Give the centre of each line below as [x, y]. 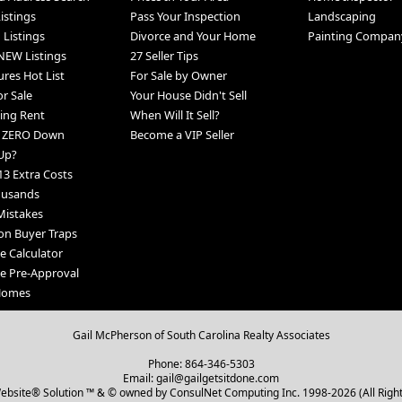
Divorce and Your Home [192, 36]
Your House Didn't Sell [188, 96]
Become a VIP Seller [182, 135]
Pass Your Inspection [185, 17]
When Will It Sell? [175, 115]
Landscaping [341, 17]
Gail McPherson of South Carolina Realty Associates [201, 336]
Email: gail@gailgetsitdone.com [201, 379]
